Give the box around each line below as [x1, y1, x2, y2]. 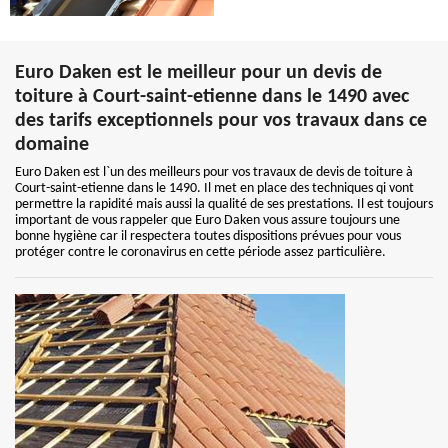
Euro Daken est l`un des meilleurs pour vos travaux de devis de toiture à [15, 165, 413, 180]
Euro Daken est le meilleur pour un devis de [15, 63, 382, 83]
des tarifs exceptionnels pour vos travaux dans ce [15, 111, 427, 131]
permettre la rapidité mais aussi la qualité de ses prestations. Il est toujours [15, 197, 433, 212]
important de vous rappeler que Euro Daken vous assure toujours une [15, 213, 400, 228]
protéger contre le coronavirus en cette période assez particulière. [15, 245, 386, 260]
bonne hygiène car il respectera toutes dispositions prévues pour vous [15, 229, 401, 244]
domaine [15, 135, 89, 155]
